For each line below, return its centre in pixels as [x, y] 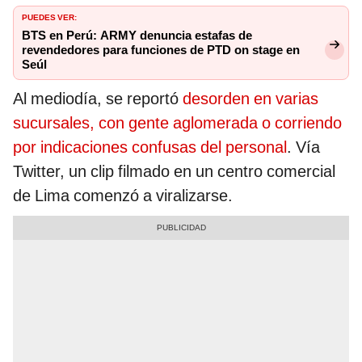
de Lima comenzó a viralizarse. [123, 195]
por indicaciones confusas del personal [150, 147]
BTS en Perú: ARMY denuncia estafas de [137, 35]
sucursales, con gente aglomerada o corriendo [177, 122]
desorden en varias [250, 98]
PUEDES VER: [49, 16]
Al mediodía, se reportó [98, 98]
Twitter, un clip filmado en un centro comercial [174, 171]
